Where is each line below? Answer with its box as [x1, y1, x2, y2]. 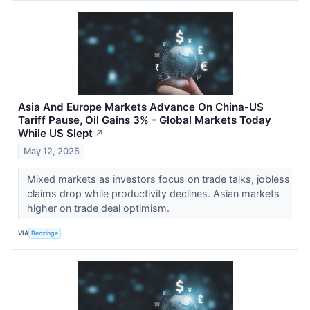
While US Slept [18, 127, 93, 140]
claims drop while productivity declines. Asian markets [26, 188, 280, 200]
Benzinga [31, 228, 59, 237]
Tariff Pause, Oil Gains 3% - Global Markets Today [18, 113, 271, 127]
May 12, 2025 [24, 146, 80, 157]
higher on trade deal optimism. [26, 202, 172, 215]
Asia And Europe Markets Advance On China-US [18, 100, 264, 114]
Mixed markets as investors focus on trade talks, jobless [26, 173, 290, 185]
